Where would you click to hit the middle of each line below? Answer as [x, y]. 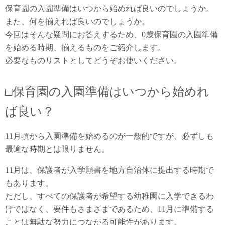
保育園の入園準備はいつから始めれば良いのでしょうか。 [109, 8]
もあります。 [29, 183]
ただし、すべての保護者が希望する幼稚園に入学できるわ [109, 196]
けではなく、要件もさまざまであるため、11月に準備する [109, 209]
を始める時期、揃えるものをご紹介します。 [85, 47]
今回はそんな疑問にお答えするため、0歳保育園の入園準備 [111, 34]
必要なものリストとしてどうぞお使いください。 [93, 61]
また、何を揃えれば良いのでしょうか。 [77, 21]
